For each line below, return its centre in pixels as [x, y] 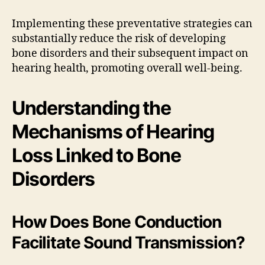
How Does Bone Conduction [117, 222]
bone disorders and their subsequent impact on [130, 53]
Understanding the [91, 108]
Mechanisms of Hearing [113, 131]
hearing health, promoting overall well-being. [127, 68]
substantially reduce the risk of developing [119, 38]
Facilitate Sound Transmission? [129, 242]
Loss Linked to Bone [96, 155]
